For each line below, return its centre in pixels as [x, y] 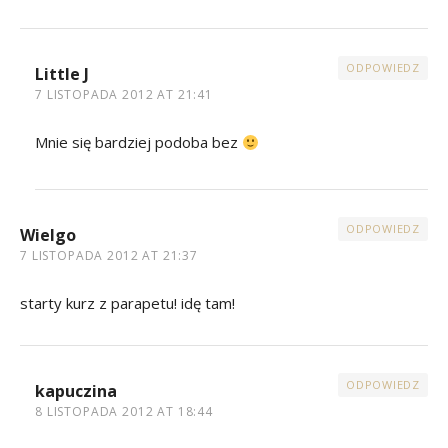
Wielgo [48, 235]
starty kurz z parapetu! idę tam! [127, 303]
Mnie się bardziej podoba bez [138, 142]
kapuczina [76, 391]
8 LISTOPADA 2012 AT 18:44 [124, 412]
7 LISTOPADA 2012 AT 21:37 [109, 256]
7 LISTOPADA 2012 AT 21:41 [124, 95]
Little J [62, 74]
